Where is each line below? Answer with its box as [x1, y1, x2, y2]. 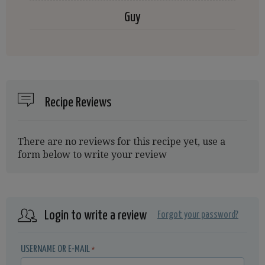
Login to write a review [44, 209, 147, 222]
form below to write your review [18, 149, 167, 160]
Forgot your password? [157, 210, 238, 220]
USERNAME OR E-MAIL [21, 244, 90, 254]
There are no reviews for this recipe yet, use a [18, 136, 225, 147]
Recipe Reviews [43, 96, 112, 109]
